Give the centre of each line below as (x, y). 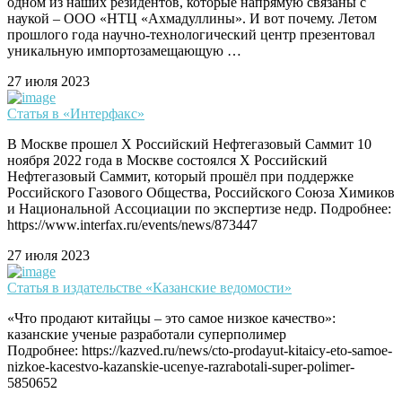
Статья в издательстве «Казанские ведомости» (149, 288)
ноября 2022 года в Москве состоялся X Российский (167, 161)
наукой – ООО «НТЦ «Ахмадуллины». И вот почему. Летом (192, 19)
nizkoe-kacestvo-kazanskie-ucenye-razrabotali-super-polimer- (181, 367)
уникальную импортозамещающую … (124, 51)
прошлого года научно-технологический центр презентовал (191, 35)
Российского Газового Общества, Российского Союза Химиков (201, 193)
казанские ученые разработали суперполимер (147, 335)
